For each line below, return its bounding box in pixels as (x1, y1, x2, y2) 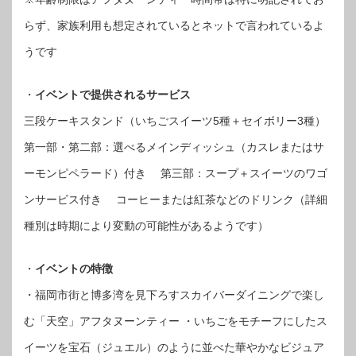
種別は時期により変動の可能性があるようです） (24, 219, 269, 232)
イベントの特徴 (35, 261, 113, 275)
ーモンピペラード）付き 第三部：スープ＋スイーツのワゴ (24, 166, 327, 180)
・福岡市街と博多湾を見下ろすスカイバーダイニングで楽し (24, 288, 324, 301)
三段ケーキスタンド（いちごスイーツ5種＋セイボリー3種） (24, 114, 326, 127)
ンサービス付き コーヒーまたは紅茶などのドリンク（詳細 (24, 192, 327, 206)
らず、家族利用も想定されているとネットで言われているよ (24, 18, 324, 32)
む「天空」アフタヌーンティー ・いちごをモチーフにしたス (24, 314, 327, 327)
